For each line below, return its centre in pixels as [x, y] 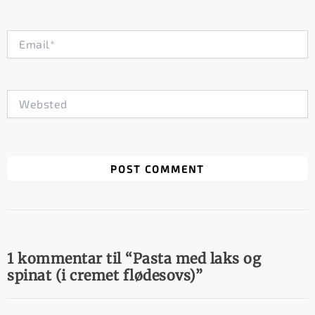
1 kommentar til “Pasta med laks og [134, 258]
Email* [22, 36]
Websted [28, 96]
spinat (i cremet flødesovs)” [105, 275]
